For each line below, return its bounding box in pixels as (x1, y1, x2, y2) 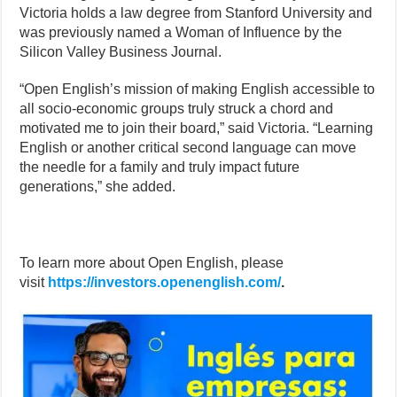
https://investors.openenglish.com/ (48, 275, 282, 291)
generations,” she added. (19, 179, 176, 195)
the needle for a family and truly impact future (19, 160, 300, 175)
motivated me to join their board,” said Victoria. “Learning (19, 121, 374, 136)
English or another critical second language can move (19, 140, 357, 156)
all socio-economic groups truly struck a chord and (19, 101, 334, 117)
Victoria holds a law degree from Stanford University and (19, 5, 373, 21)
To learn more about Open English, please (19, 255, 284, 271)
